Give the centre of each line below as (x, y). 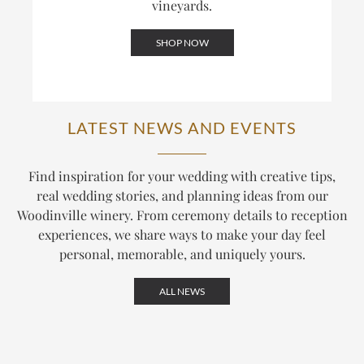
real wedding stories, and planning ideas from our (182, 196)
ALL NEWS (182, 292)
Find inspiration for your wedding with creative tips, (182, 176)
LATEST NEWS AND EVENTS (182, 128)
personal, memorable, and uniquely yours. (182, 254)
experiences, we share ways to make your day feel (182, 235)
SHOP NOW (182, 43)
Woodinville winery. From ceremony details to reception (182, 215)
